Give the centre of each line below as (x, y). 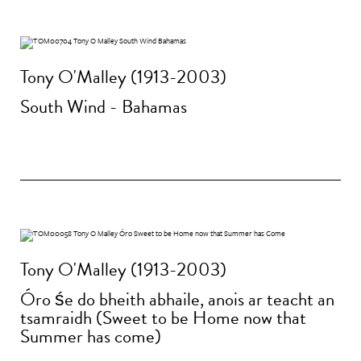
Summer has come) (91, 336)
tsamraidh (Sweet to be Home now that (163, 318)
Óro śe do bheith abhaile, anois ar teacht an (177, 299)
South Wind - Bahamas (104, 107)
